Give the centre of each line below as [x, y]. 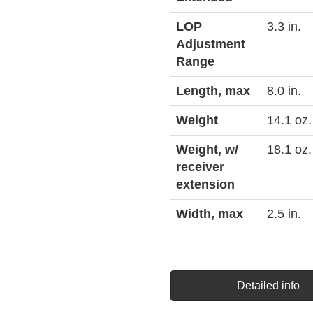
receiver [200, 167]
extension [205, 184]
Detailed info [268, 285]
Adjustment [211, 44]
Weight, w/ [207, 150]
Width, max [210, 214]
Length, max [213, 91]
